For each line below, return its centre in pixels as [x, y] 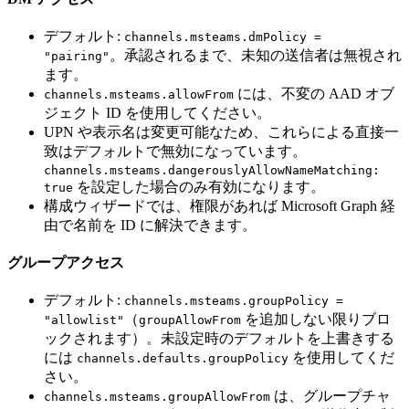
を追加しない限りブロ [316, 320]
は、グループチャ [330, 396]
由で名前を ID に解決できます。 [150, 225]
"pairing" [77, 57]
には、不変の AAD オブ [314, 94]
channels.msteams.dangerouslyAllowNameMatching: [212, 171]
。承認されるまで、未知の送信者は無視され [256, 56]
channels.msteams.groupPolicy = [234, 301]
